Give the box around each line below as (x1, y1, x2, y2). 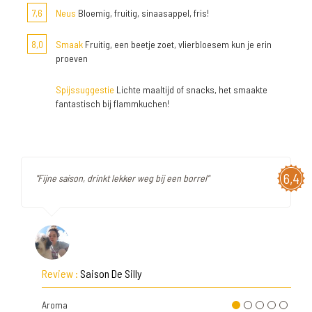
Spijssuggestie (56, 84, 114, 95)
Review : (42, 267, 80, 280)
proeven (56, 52, 88, 64)
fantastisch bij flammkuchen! (56, 97, 169, 109)
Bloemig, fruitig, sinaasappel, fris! (76, 7, 209, 19)
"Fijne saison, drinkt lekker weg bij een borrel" (36, 172, 209, 184)
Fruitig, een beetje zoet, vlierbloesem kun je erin (83, 38, 272, 50)
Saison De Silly (80, 267, 142, 280)
